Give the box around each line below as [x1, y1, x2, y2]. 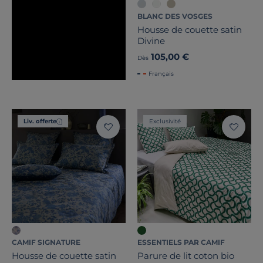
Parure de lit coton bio [137, 250, 234, 262]
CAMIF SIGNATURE [12, 238, 80, 247]
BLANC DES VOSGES [137, 12, 213, 21]
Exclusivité [149, 117, 181, 126]
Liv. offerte [23, 117, 56, 126]
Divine [137, 35, 165, 47]
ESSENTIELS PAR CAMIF [137, 238, 225, 247]
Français [149, 70, 174, 78]
